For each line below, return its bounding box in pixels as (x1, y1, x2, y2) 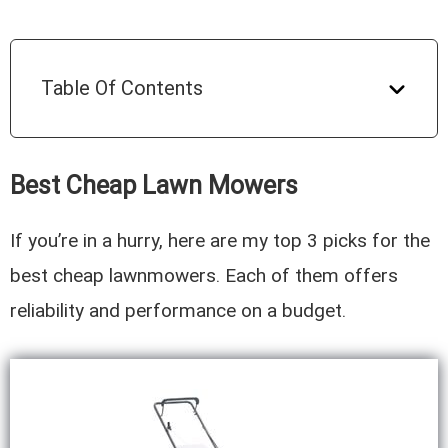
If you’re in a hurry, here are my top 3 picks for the (10, 229, 431, 253)
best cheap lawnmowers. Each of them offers (10, 264, 399, 288)
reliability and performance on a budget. (10, 299, 347, 323)
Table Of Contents (41, 76, 204, 101)
